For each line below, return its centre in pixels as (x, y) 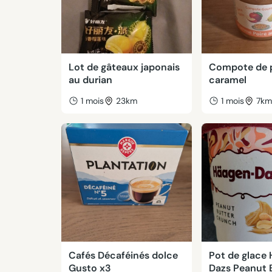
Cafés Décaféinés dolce (123, 255)
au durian (90, 80)
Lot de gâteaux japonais (124, 67)
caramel (228, 80)
